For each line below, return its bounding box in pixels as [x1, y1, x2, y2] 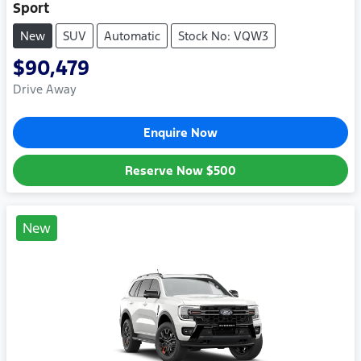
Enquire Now [143, 124, 218, 140]
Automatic [104, 27, 160, 44]
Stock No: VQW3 [178, 27, 268, 44]
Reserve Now [125, 162, 206, 178]
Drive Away [13, 81, 77, 97]
